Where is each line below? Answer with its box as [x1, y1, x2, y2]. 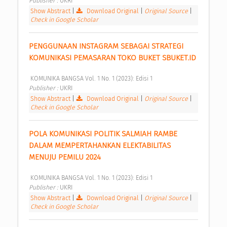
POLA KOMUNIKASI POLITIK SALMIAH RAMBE [29, 129, 177, 139]
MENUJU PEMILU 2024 [29, 153, 103, 162]
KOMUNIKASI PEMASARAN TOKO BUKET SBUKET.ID [29, 53, 198, 63]
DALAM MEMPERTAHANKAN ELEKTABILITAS [29, 141, 171, 150]
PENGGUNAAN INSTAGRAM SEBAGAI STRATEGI [29, 42, 183, 51]
